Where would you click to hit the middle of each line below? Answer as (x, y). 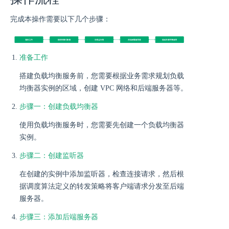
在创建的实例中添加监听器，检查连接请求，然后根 (102, 174)
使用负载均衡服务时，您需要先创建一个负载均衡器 (102, 125)
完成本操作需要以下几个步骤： (60, 19)
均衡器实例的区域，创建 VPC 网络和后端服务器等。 (104, 88)
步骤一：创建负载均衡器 (59, 107)
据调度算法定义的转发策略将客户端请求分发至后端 (102, 187)
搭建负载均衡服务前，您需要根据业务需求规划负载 (102, 76)
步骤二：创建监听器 (52, 156)
